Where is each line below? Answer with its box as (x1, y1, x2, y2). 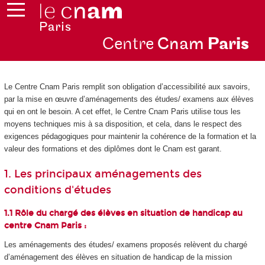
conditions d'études (4, 183, 111, 197)
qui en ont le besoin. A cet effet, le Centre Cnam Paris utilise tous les (4, 106, 241, 116)
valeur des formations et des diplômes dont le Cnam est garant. (4, 144, 222, 153)
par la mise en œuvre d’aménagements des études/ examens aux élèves (4, 94, 254, 104)
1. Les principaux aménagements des (4, 167, 202, 181)
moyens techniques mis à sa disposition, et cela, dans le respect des (4, 119, 242, 128)
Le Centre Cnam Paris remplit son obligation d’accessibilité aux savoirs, (4, 82, 250, 91)
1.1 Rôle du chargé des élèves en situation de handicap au (4, 208, 243, 218)
